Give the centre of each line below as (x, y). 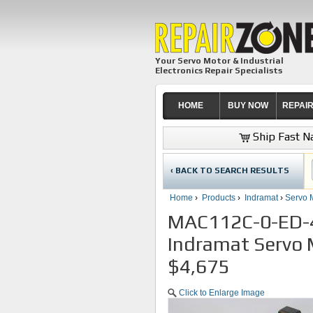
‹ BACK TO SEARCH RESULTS (230, 170)
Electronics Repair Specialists (219, 71)
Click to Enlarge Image (222, 293)
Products (219, 198)
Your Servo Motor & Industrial (219, 61)
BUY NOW (248, 105)
